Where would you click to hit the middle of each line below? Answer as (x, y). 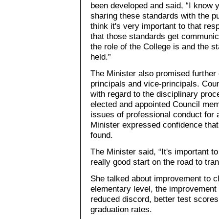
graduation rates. (121, 209)
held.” (101, 56)
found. (102, 135)
